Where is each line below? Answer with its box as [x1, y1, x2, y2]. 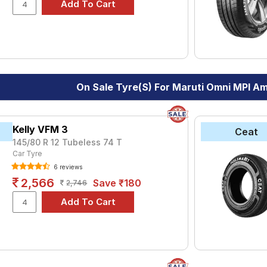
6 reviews [52, 163, 83, 170]
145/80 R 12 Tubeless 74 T [13, 137, 123, 147]
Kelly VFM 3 [13, 123, 69, 135]
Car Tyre [13, 149, 42, 158]
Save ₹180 [93, 177, 142, 189]
